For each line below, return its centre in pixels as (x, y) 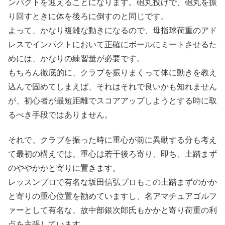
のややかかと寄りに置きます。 (64, 168)
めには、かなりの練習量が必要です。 (76, 59)
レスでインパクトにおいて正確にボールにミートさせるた (113, 45)
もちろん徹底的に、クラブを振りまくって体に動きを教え (113, 73)
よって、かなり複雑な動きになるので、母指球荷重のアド (113, 31)
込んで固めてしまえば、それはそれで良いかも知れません (113, 87)
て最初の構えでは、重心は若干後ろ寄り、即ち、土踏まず (113, 154)
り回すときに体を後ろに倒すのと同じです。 (88, 17)
